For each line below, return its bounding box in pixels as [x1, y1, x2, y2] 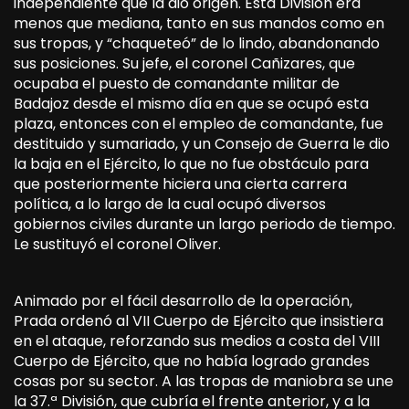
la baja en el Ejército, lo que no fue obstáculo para [14, 152, 369, 174]
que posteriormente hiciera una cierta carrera [14, 173, 347, 194]
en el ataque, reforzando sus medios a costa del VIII [14, 330, 380, 351]
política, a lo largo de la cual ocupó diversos [14, 193, 326, 215]
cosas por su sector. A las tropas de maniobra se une [14, 370, 393, 392]
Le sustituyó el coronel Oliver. [14, 233, 221, 255]
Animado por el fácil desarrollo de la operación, [14, 289, 352, 311]
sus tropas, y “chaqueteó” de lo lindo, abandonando [14, 32, 380, 54]
